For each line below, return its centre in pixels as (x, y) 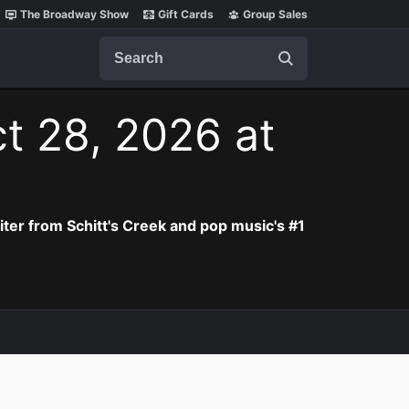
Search (122, 45)
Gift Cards (186, 14)
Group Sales (275, 14)
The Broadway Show (74, 14)
